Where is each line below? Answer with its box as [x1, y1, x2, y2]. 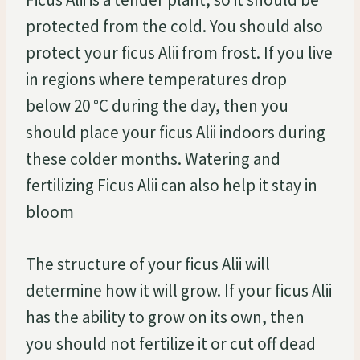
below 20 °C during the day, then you [26, 94, 288, 117]
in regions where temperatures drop [26, 67, 287, 90]
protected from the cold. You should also [26, 14, 323, 37]
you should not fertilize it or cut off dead [26, 332, 316, 354]
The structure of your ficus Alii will [26, 252, 270, 275]
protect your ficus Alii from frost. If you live [26, 41, 333, 63]
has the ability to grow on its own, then [26, 305, 305, 328]
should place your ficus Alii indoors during [26, 121, 325, 143]
